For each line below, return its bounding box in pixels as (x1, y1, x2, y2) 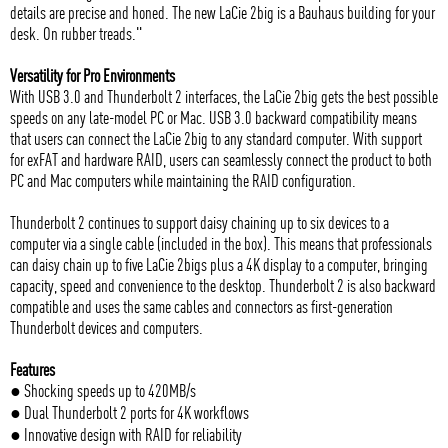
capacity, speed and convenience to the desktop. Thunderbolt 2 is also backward (10, 274, 436, 296)
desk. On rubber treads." (10, 22, 142, 44)
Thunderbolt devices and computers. (10, 316, 203, 338)
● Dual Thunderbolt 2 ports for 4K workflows (10, 401, 249, 423)
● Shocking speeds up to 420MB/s (10, 379, 196, 401)
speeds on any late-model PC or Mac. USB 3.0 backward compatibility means (10, 106, 417, 128)
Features (10, 358, 55, 380)
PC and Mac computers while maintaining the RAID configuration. (10, 169, 356, 191)
